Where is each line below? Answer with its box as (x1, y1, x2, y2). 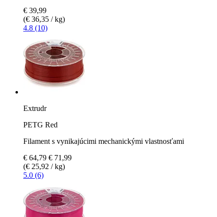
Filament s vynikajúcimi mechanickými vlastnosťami (23, 137, 184, 145)
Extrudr (23, 104, 46, 112)
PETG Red (23, 120, 58, 129)
